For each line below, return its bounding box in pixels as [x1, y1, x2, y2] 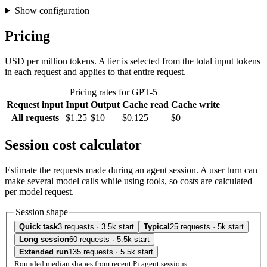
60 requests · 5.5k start [69, 235, 150, 244]
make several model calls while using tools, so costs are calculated [5, 175, 252, 186]
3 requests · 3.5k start [58, 222, 134, 232]
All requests [11, 112, 59, 123]
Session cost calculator [5, 136, 142, 153]
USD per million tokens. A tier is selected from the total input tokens [5, 55, 260, 66]
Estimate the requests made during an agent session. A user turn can [5, 164, 257, 175]
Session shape [15, 206, 68, 217]
